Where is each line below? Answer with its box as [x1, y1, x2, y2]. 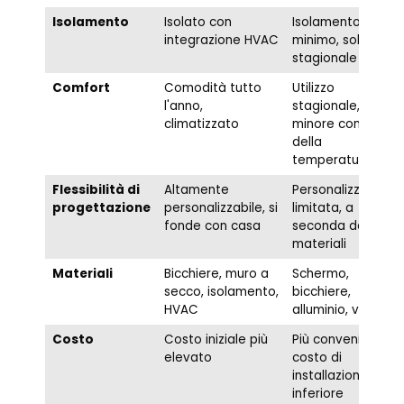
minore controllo [291, 115, 392, 133]
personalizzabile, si [163, 199, 278, 217]
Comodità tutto [163, 79, 262, 97]
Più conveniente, [291, 331, 392, 349]
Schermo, [291, 265, 349, 283]
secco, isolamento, [163, 283, 279, 301]
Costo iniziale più [163, 331, 268, 349]
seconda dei [291, 217, 368, 235]
